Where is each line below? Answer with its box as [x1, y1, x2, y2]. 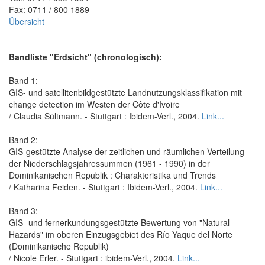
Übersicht [9, 15, 44, 27]
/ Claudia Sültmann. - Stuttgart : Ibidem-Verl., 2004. [9, 109, 202, 122]
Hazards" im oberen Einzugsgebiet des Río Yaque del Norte [9, 228, 232, 240]
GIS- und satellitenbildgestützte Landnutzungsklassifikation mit [9, 86, 242, 98]
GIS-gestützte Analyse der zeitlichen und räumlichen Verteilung [9, 145, 244, 157]
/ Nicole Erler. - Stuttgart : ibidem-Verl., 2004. [9, 251, 177, 264]
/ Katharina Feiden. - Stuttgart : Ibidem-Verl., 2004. [9, 180, 200, 193]
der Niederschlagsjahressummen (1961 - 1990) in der [9, 157, 210, 169]
